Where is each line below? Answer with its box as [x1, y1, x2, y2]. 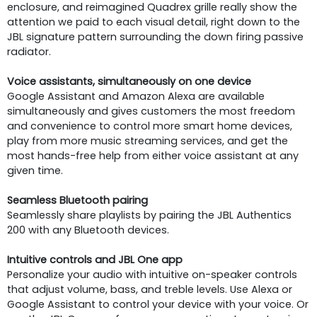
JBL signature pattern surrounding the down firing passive [7, 29, 304, 44]
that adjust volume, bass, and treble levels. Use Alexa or [7, 282, 292, 296]
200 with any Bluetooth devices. [7, 222, 169, 237]
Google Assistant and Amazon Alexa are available [7, 88, 265, 103]
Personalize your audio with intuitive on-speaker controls [7, 267, 297, 282]
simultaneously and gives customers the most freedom [7, 103, 295, 118]
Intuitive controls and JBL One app [7, 252, 183, 267]
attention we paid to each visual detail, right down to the [7, 14, 300, 29]
